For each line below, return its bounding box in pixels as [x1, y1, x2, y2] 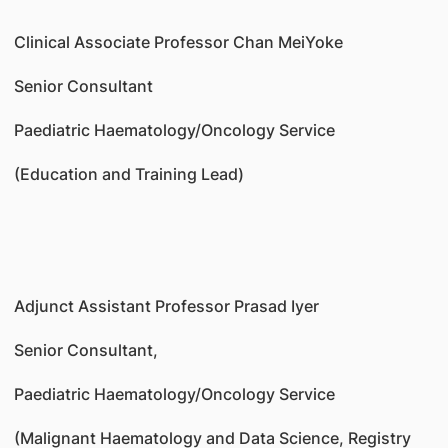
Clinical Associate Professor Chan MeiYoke [13, 32, 343, 52]
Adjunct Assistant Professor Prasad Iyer [13, 296, 319, 316]
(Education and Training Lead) [13, 164, 244, 184]
